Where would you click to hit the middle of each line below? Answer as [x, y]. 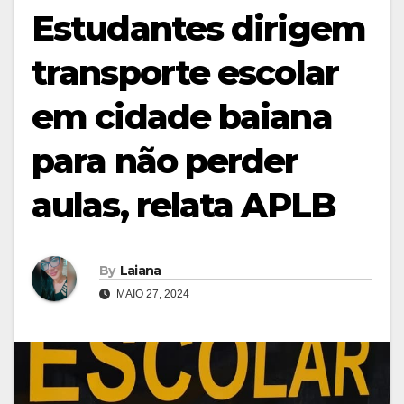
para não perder [165, 161]
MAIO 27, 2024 [151, 294]
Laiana [140, 271]
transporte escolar [185, 72]
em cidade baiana [182, 116]
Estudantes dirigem [198, 28]
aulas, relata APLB [184, 205]
